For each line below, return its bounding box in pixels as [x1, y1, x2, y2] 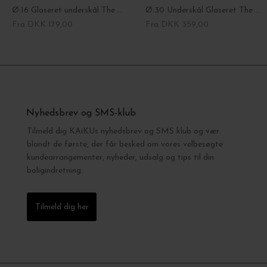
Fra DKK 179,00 [12, 20, 73, 29]
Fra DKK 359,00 [145, 20, 209, 29]
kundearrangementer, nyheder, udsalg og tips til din [27, 153, 214, 162]
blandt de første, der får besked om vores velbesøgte [27, 139, 223, 149]
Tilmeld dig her [35, 202, 89, 212]
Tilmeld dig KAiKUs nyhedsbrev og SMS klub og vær [27, 126, 219, 136]
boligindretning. [27, 166, 83, 175]
